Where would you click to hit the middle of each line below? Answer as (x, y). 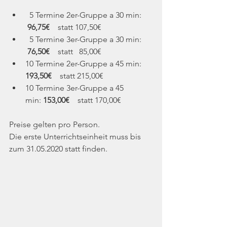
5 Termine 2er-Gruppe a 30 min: (85, 15)
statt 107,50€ (78, 27)
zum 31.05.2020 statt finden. (58, 149)
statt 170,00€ (95, 100)
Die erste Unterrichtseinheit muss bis (76, 137)
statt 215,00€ (80, 76)
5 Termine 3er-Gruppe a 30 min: (85, 40)
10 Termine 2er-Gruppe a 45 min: (84, 64)
